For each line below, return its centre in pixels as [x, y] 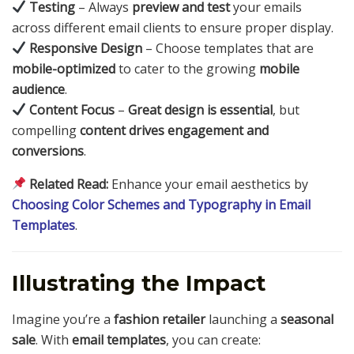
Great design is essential [201, 109]
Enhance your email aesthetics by [209, 184]
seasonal [307, 319]
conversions [48, 151]
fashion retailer [160, 319]
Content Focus [72, 109]
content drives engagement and [174, 130]
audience [38, 89]
